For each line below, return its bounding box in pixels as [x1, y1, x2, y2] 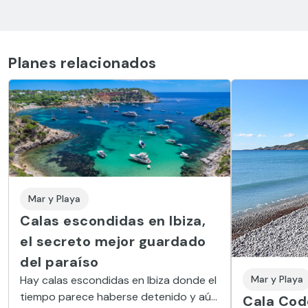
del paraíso [20, 252, 99, 271]
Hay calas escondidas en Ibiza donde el [20, 272, 217, 287]
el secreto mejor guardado [20, 232, 206, 250]
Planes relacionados [8, 53, 157, 74]
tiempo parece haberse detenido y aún [20, 289, 217, 304]
